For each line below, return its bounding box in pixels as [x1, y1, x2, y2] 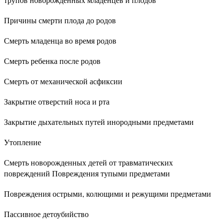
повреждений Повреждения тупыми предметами [4, 168, 170, 178]
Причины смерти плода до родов [4, 15, 116, 25]
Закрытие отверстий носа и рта [4, 96, 110, 107]
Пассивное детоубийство [4, 209, 89, 219]
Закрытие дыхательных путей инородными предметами [4, 116, 194, 127]
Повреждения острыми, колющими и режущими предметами [4, 188, 211, 199]
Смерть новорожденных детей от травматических [4, 157, 173, 167]
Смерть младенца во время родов [4, 35, 116, 46]
